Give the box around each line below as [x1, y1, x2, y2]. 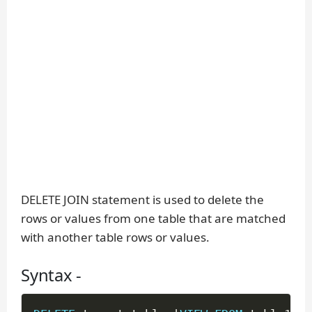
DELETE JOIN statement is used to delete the [21, 192, 264, 208]
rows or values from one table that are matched [21, 210, 286, 227]
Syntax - [21, 264, 82, 287]
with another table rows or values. [21, 229, 210, 246]
